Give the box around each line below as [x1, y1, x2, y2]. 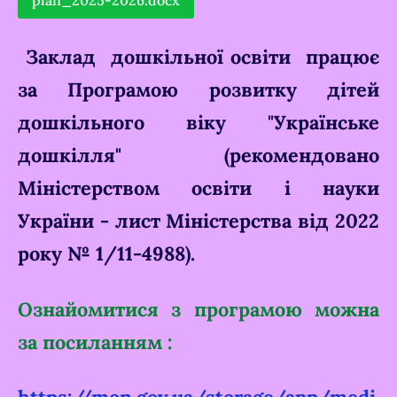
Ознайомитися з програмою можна [18, 296, 379, 322]
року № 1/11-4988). [18, 241, 195, 267]
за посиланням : [18, 329, 172, 354]
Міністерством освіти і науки [18, 175, 379, 201]
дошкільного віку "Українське [18, 110, 379, 136]
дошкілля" [18, 143, 224, 168]
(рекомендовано [224, 143, 379, 168]
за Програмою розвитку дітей [18, 77, 379, 103]
